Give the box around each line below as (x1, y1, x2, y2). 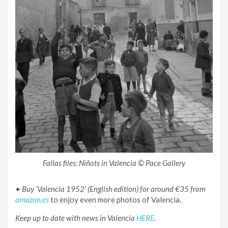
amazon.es (15, 195, 49, 205)
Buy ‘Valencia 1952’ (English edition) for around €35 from (22, 184, 206, 194)
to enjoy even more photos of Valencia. (49, 195, 181, 205)
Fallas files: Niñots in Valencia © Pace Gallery (43, 158, 185, 168)
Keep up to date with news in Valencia (15, 213, 136, 223)
